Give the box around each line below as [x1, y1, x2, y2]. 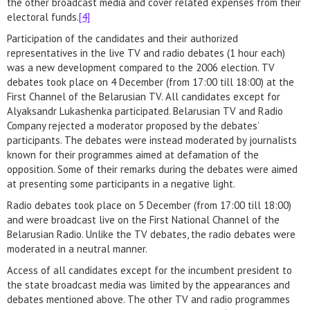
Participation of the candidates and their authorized [7, 32, 238, 45]
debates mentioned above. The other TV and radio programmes [7, 293, 290, 306]
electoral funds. [7, 10, 79, 24]
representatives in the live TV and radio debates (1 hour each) [7, 46, 285, 60]
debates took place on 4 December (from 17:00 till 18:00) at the [7, 75, 294, 89]
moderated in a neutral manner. [7, 242, 147, 255]
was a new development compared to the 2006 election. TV [7, 61, 275, 74]
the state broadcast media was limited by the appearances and [7, 278, 290, 291]
